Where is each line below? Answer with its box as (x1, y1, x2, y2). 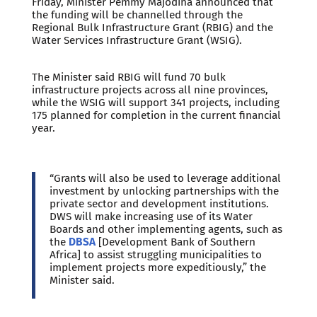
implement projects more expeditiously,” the (49, 261, 266, 275)
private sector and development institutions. (49, 197, 269, 211)
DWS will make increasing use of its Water (49, 210, 253, 224)
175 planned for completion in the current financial (31, 108, 281, 122)
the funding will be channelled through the (31, 8, 243, 21)
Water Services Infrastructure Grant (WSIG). (31, 33, 242, 47)
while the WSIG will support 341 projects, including (31, 96, 279, 109)
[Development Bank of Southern (95, 236, 255, 249)
